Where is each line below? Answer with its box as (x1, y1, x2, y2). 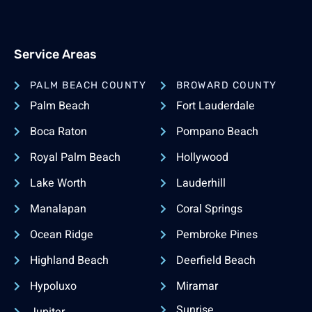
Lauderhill (175, 174, 226, 192)
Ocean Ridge (29, 226, 93, 243)
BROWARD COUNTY (175, 79, 277, 91)
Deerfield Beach (175, 251, 256, 269)
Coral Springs (175, 200, 242, 217)
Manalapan (29, 200, 86, 217)
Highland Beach (29, 251, 109, 269)
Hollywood (175, 148, 228, 166)
